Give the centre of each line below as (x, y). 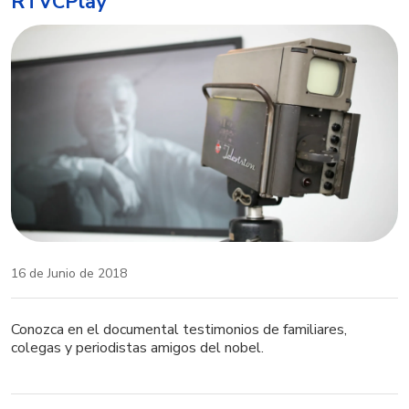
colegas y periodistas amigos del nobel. (137, 348)
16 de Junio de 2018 (69, 274)
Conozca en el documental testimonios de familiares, (179, 330)
